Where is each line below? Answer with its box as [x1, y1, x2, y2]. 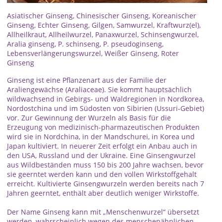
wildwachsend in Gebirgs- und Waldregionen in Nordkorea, [7, 94, 204, 104]
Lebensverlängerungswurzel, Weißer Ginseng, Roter [7, 49, 179, 58]
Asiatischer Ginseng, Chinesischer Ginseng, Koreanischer [7, 11, 196, 20]
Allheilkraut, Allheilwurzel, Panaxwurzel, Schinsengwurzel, [7, 30, 199, 39]
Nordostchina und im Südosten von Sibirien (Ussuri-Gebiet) [7, 104, 204, 113]
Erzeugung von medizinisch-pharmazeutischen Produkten [7, 122, 200, 132]
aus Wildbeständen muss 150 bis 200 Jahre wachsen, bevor [7, 160, 204, 169]
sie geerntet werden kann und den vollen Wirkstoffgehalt [7, 169, 197, 179]
